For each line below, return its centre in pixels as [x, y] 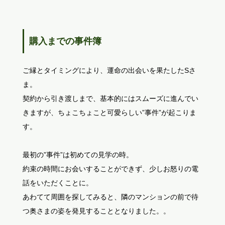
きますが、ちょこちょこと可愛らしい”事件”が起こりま [109, 113]
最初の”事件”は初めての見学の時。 [78, 155]
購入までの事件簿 [65, 41]
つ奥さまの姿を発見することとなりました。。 [96, 211]
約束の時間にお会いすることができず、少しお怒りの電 [110, 169]
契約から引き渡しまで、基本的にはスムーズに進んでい [110, 98]
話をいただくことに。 [58, 183]
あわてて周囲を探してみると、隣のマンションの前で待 [110, 197]
